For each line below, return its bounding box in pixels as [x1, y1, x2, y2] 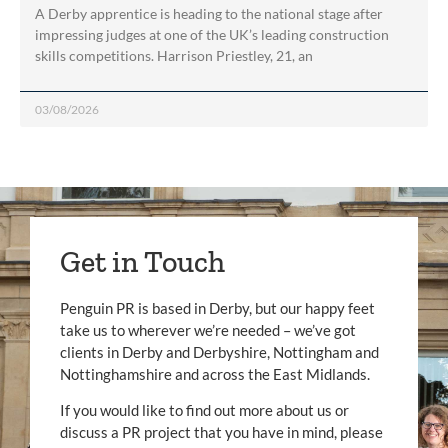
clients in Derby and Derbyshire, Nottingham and [60, 342, 379, 361]
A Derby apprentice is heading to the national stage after [35, 4, 383, 22]
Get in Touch [60, 243, 225, 280]
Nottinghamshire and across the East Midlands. [60, 364, 370, 383]
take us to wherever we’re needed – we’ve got [60, 320, 356, 339]
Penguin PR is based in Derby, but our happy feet [60, 298, 375, 317]
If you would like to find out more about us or [60, 400, 349, 419]
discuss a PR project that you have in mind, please [60, 422, 383, 441]
